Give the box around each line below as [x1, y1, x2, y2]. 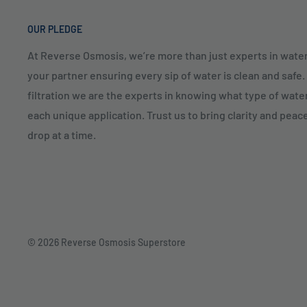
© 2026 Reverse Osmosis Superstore [27, 236, 186, 249]
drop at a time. [27, 128, 96, 142]
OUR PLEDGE [27, 23, 82, 36]
